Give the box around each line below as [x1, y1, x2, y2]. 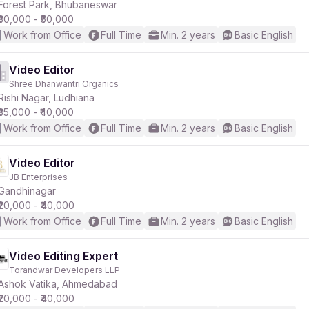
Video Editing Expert [9, 249, 118, 263]
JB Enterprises [9, 172, 68, 182]
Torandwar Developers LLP [9, 265, 120, 275]
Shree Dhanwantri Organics [9, 79, 119, 89]
